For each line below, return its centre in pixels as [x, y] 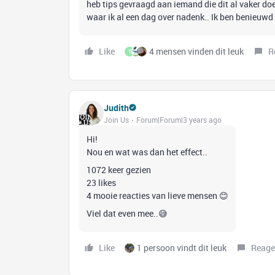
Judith [116, 107]
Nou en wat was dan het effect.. [147, 152]
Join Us [116, 119]
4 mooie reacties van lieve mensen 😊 [157, 196]
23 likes [101, 183]
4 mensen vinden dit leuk [196, 51]
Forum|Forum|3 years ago [179, 119]
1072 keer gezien [119, 170]
